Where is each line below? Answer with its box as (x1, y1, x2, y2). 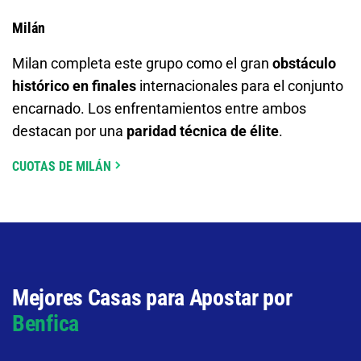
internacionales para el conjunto (136, 77, 343, 94)
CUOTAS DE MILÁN (12, 158, 111, 174)
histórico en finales (12, 77, 136, 94)
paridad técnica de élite (127, 122, 279, 139)
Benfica (12, 309, 80, 337)
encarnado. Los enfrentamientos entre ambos (12, 99, 306, 117)
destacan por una (12, 122, 127, 139)
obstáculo (272, 54, 336, 72)
